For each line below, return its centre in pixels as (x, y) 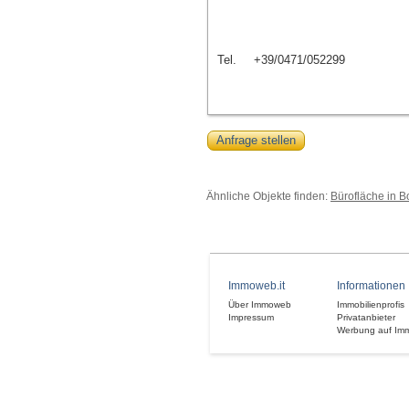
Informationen (371, 286)
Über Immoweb (260, 304)
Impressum (251, 317)
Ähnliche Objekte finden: (268, 196)
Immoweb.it (257, 286)
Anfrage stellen (256, 140)
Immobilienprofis (371, 304)
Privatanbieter (366, 317)
